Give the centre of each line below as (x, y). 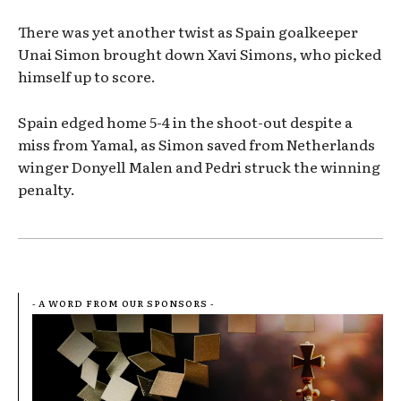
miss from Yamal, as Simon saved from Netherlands (196, 144)
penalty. (47, 188)
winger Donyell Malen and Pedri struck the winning (199, 166)
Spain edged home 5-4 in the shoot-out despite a (185, 121)
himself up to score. (87, 76)
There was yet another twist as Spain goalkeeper (188, 31)
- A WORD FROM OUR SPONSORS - (123, 303)
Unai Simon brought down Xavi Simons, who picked (200, 53)
